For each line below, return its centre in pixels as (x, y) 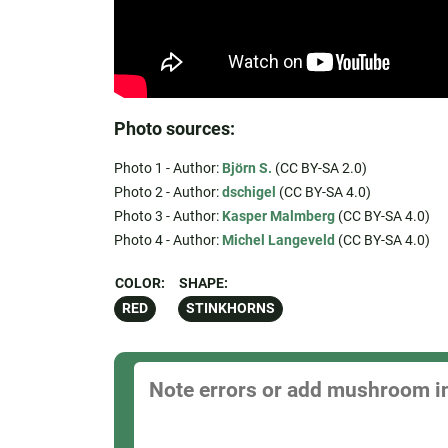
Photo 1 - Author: (167, 168)
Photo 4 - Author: (167, 240)
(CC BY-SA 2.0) (319, 168)
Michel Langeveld (278, 240)
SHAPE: (203, 284)
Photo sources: (174, 129)
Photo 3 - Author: (167, 216)
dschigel (248, 192)
